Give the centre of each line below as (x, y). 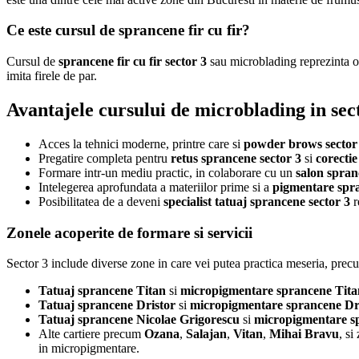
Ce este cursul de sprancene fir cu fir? (128, 30)
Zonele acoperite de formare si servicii (129, 232)
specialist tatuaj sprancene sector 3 (257, 201)
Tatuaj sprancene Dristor (107, 305)
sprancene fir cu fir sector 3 (133, 62)
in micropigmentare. (89, 349)
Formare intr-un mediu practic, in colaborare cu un (167, 172)
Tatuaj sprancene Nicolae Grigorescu (139, 320)
